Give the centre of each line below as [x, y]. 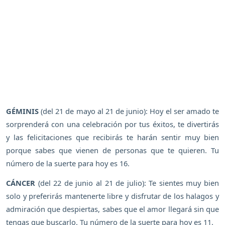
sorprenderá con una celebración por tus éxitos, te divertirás [113, 124]
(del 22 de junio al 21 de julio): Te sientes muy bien [127, 183]
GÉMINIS [22, 111]
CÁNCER [21, 183]
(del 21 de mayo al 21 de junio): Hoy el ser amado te [129, 111]
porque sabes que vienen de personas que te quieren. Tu [113, 150]
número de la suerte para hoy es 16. [68, 163]
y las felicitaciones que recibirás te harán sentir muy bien [113, 137]
